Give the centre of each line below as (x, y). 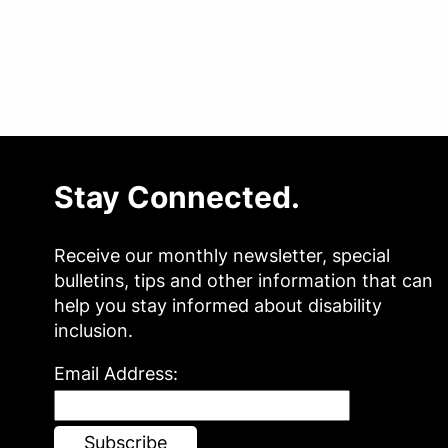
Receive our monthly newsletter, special (222, 255)
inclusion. (93, 330)
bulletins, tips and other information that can (243, 280)
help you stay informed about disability (218, 305)
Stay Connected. (177, 197)
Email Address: (116, 373)
